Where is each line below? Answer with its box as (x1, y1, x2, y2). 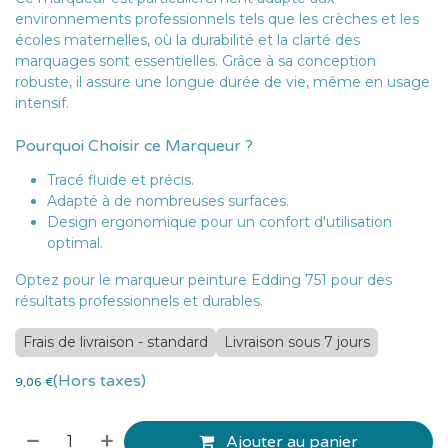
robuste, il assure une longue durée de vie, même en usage (15, 72, 430, 91)
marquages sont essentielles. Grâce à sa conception (15, 51, 376, 70)
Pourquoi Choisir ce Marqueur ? (15, 135, 253, 156)
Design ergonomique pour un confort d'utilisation (47, 212, 392, 231)
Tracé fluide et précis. (47, 170, 194, 189)
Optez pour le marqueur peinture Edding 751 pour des (15, 270, 392, 289)
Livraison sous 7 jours (224, 332, 370, 351)
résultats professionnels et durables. (15, 291, 263, 310)
